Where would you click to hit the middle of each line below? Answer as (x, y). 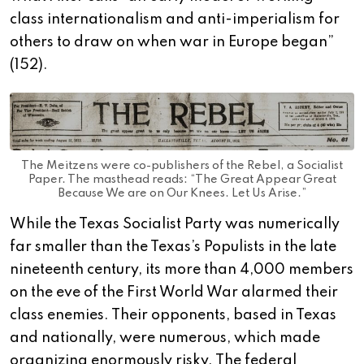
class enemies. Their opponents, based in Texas (173, 315)
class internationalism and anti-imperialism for (175, 20)
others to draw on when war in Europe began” (172, 43)
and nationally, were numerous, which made (165, 338)
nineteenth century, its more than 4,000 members (182, 269)
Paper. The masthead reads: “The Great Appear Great (182, 179)
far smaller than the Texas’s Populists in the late (173, 247)
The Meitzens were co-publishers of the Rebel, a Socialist (182, 165)
